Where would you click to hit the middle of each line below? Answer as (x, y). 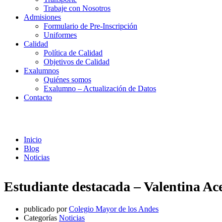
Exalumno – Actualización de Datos (100, 88)
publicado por (45, 209)
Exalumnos (41, 71)
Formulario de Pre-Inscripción (90, 26)
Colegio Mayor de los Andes (114, 209)
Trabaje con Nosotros (77, 8)
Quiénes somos (67, 80)
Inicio (33, 139)
